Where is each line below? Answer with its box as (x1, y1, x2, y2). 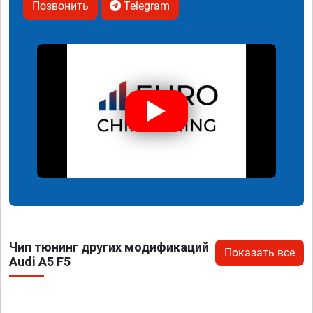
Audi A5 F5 (9, 254, 71, 270)
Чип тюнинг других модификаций (9, 240, 209, 255)
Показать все (224, 246, 295, 260)
